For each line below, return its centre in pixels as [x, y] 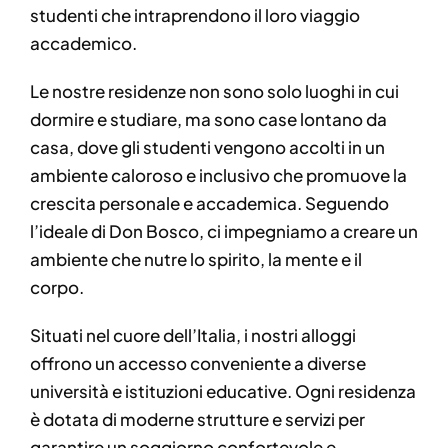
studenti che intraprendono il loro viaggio [194, 15]
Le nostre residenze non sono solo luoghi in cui [214, 91]
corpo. [56, 287]
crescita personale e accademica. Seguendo [209, 203]
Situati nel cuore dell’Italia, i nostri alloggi [192, 335]
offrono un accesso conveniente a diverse [197, 363]
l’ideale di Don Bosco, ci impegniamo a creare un [223, 231]
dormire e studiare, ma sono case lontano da [208, 119]
